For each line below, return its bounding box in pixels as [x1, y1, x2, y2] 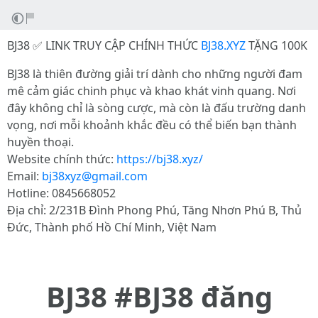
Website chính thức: [7, 151, 116, 167]
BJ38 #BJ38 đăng [45, 277, 273, 316]
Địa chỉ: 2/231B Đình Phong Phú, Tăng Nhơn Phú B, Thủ [7, 202, 302, 218]
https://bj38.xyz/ [116, 151, 203, 167]
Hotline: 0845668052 [7, 185, 116, 201]
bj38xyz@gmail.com [42, 168, 148, 184]
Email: [7, 168, 42, 184]
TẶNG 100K [246, 38, 307, 53]
